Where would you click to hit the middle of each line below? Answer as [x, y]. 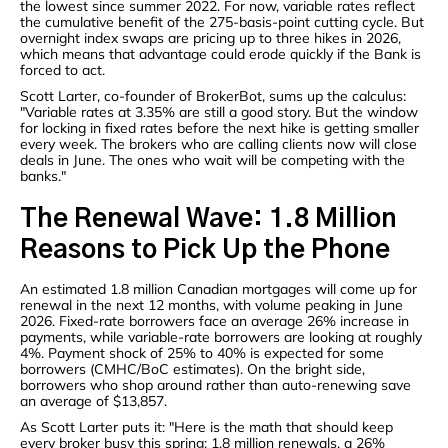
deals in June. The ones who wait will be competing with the [212, 160]
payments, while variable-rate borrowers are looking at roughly [221, 337]
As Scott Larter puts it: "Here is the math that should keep [206, 427]
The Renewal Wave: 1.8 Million [208, 219]
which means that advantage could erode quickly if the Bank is [220, 54]
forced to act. [62, 70]
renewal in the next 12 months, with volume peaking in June [211, 305]
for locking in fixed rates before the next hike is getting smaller [219, 128]
